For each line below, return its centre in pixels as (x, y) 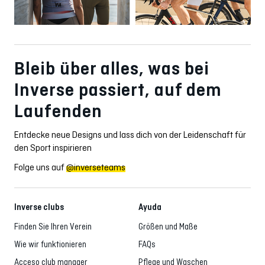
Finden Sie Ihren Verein (53, 227)
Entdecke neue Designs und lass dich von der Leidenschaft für (130, 135)
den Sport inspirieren (53, 148)
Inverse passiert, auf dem (118, 90)
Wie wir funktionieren (50, 245)
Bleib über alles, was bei (112, 69)
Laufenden (58, 111)
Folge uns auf (40, 167)
